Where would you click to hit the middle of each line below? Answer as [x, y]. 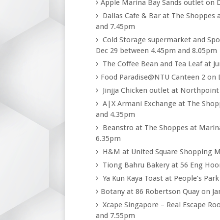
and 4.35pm [115, 114]
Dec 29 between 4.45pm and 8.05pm [156, 51]
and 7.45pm [115, 27]
